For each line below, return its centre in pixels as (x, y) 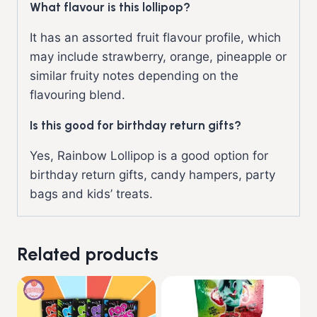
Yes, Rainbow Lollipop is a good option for (149, 155)
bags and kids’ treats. (91, 194)
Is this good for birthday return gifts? (136, 125)
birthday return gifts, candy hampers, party (152, 174)
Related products (88, 254)
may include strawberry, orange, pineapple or (158, 56)
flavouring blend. (77, 94)
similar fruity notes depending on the (134, 75)
